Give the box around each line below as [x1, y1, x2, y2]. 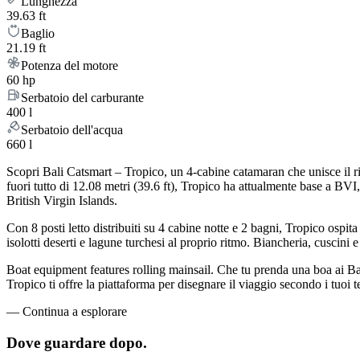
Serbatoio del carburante [21, 91, 144, 105]
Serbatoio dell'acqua [21, 123, 123, 137]
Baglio [21, 27, 55, 41]
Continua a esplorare [22, 305, 127, 319]
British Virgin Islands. [6, 194, 117, 208]
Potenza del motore [21, 59, 118, 73]
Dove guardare [6, 334, 105, 352]
